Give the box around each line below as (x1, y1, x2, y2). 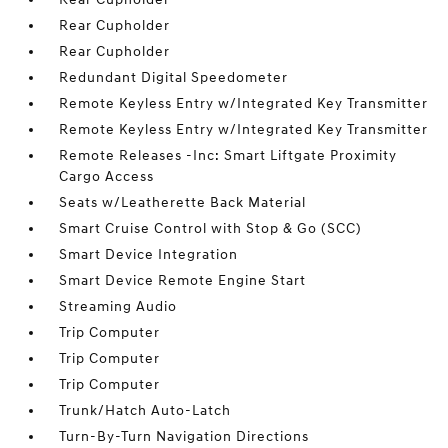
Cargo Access (59, 168, 155, 185)
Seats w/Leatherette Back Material (59, 194, 307, 211)
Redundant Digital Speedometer (59, 69, 289, 86)
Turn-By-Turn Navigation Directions (59, 428, 310, 445)
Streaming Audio (59, 298, 178, 315)
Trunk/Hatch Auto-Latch (59, 402, 232, 419)
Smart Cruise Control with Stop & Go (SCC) (59, 220, 363, 237)
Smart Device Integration (59, 246, 239, 263)
